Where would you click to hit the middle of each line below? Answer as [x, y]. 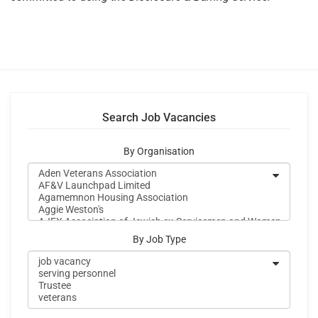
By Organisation [159, 152]
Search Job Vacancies [159, 118]
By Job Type [159, 240]
